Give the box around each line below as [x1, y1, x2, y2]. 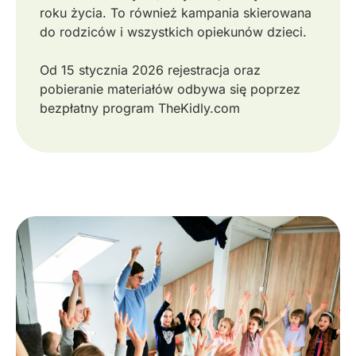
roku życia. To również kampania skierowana [40, 4, 311, 21]
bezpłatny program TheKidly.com [40, 99, 240, 116]
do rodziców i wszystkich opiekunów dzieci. [40, 23, 307, 40]
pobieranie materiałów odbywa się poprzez [40, 80, 300, 97]
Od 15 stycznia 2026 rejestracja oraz [40, 61, 261, 78]
